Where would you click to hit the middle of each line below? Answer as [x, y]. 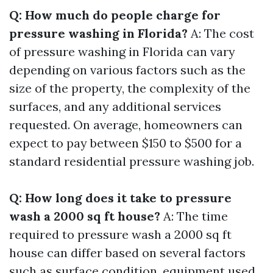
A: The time [194, 216]
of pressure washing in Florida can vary [122, 51]
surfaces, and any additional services [115, 106]
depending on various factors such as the [127, 70]
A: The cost [221, 33]
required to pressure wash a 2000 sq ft [120, 234]
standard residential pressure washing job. [132, 161]
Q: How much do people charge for [115, 15]
